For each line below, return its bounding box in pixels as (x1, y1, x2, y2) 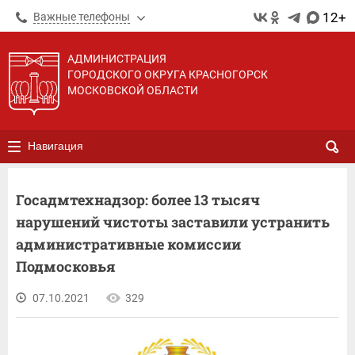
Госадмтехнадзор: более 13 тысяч (16, 190, 260, 209)
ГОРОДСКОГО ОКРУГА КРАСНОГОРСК (67, 68, 268, 81)
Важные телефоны (33, 10, 130, 23)
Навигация (28, 139, 83, 152)
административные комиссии (16, 235, 241, 254)
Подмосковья (16, 257, 116, 276)
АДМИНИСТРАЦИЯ (67, 52, 166, 65)
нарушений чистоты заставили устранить (16, 212, 330, 231)
